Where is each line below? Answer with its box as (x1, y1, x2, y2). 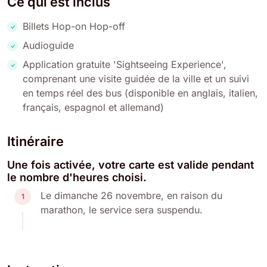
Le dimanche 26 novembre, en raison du (41, 189, 222, 201)
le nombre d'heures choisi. (7, 170, 147, 184)
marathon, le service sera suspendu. (41, 203, 203, 216)
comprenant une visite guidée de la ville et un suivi (23, 72, 249, 85)
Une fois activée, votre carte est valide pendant (7, 158, 254, 171)
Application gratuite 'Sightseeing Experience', (23, 58, 226, 70)
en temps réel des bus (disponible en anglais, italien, (23, 86, 258, 99)
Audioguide (23, 39, 74, 51)
